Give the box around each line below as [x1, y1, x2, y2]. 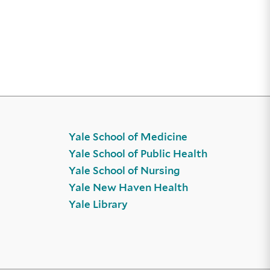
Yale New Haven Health [68, 181, 188, 194]
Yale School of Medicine [68, 131, 187, 143]
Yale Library [68, 198, 128, 211]
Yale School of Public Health [68, 148, 207, 160]
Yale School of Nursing [68, 165, 180, 177]
